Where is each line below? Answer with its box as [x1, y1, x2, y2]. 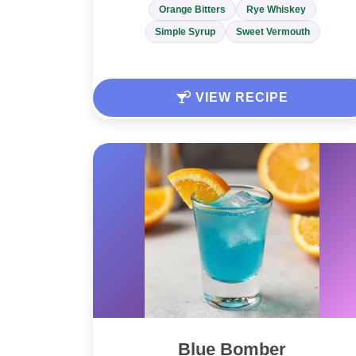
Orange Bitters [158, 4, 226, 16]
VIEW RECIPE [191, 91, 288, 105]
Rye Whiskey [246, 4, 306, 16]
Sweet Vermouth [235, 26, 310, 38]
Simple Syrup [154, 26, 215, 38]
